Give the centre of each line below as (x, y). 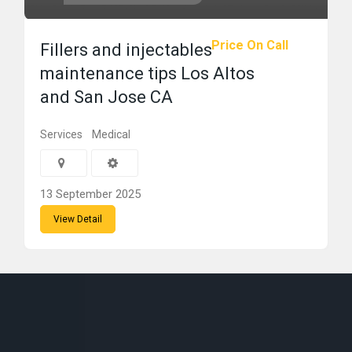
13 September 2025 (90, 194)
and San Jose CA (106, 97)
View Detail (78, 219)
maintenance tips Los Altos (147, 73)
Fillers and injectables (126, 50)
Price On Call (250, 45)
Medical (111, 134)
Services (61, 134)
